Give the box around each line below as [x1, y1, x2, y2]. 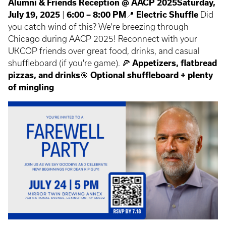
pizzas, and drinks [8, 70, 80, 80]
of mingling [8, 82, 54, 92]
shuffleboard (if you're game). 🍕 [8, 58, 132, 68]
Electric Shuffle [136, 10, 198, 19]
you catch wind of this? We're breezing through [8, 22, 189, 31]
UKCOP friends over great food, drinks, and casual [8, 46, 200, 55]
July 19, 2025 [8, 10, 60, 19]
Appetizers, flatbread [132, 58, 217, 68]
